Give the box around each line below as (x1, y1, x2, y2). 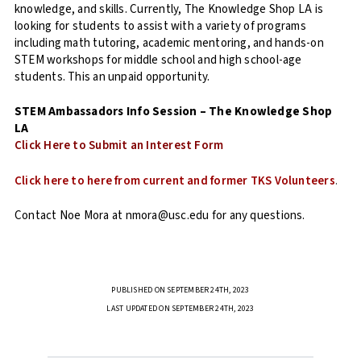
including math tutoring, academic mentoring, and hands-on (15, 34, 324, 52)
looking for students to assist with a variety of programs (15, 17, 306, 35)
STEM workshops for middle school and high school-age (15, 51, 302, 68)
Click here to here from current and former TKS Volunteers (15, 172, 335, 189)
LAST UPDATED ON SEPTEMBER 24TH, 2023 (106, 302, 255, 314)
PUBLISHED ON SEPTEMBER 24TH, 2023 (111, 284, 250, 296)
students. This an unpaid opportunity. (15, 68, 213, 85)
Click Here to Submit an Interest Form (15, 137, 224, 155)
